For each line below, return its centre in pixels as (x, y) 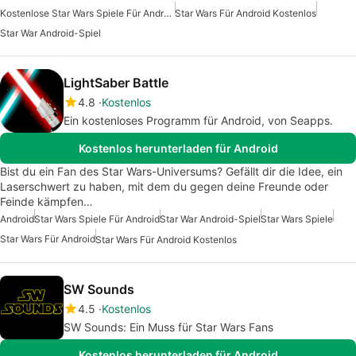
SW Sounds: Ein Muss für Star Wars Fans (168, 327)
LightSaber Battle (116, 82)
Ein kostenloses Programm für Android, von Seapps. (198, 120)
